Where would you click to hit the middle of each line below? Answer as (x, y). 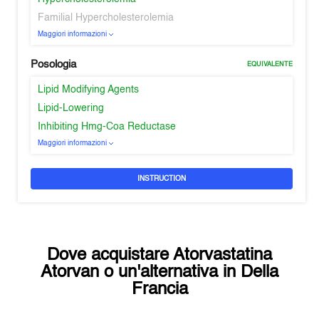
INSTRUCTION (162, 179)
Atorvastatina (223, 256)
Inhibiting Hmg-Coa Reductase (107, 127)
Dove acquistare (110, 256)
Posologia (54, 64)
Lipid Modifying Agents (89, 90)
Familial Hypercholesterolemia (106, 18)
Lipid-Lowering (71, 108)
